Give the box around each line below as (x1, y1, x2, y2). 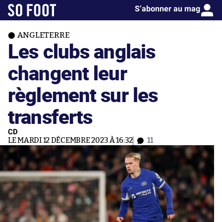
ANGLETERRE (17, 31, 70, 39)
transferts (8, 103, 93, 130)
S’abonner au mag (135, 4, 200, 13)
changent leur (8, 59, 127, 86)
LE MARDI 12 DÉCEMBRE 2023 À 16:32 (8, 137, 133, 144)
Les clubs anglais (8, 37, 156, 64)
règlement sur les (8, 81, 158, 108)
